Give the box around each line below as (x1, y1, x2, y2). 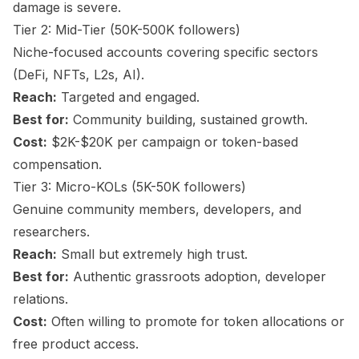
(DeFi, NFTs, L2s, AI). (13, 67, 144, 83)
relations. (13, 291, 68, 307)
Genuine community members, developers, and (13, 201, 301, 217)
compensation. (13, 156, 102, 172)
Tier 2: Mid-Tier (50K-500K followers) (13, 22, 240, 38)
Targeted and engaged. (57, 89, 200, 105)
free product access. (13, 336, 139, 352)
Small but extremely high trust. (57, 246, 248, 262)
